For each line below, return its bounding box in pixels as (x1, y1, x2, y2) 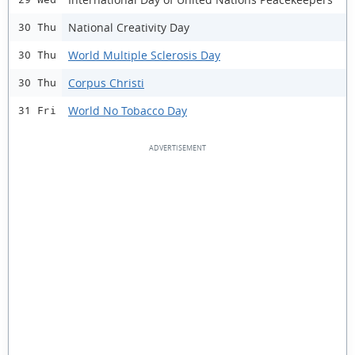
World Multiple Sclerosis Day (68, 47, 220, 63)
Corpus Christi (68, 74, 144, 90)
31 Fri (18, 105, 56, 116)
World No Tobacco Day (68, 102, 187, 118)
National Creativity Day (68, 19, 189, 35)
